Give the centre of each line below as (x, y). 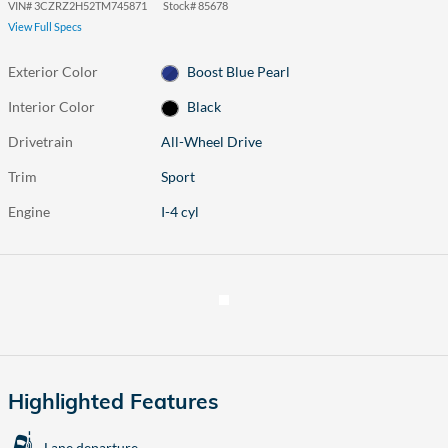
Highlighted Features (113, 401)
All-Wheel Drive (212, 142)
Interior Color (51, 107)
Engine (29, 212)
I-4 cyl (180, 212)
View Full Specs (45, 27)
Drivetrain (40, 142)
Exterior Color (53, 71)
